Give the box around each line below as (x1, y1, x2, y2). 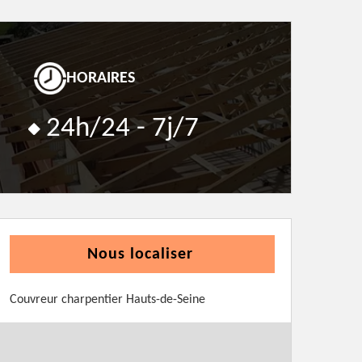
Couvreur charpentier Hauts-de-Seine (10, 293, 205, 306)
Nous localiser (87, 246, 193, 263)
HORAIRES (66, 70, 135, 86)
